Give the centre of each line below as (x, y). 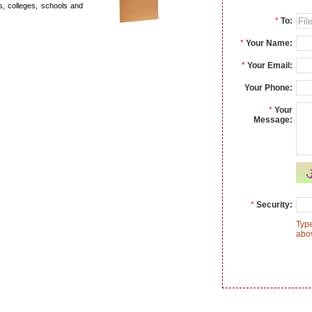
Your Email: (270, 65)
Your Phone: (268, 88)
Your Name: (269, 43)
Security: (274, 205)
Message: (273, 120)
